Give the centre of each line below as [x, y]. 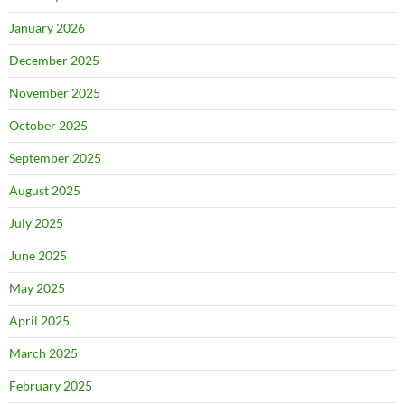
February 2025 [51, 386]
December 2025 [54, 60]
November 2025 [55, 93]
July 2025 [36, 223]
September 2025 [55, 158]
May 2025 [37, 288]
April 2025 [39, 320]
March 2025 [43, 353]
